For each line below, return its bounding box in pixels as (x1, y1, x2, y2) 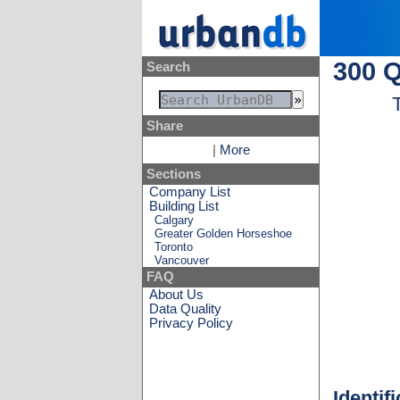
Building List (149, 198, 220, 213)
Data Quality (149, 301, 222, 316)
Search (146, 59, 190, 74)
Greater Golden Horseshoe (154, 226, 293, 240)
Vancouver (154, 253, 210, 267)
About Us (149, 287, 204, 302)
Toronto (154, 239, 194, 254)
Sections (146, 166, 201, 181)
